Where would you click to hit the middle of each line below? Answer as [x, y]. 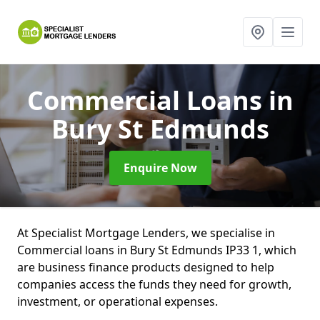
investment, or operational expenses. [119, 301]
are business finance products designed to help [146, 267]
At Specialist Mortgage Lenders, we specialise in [146, 233]
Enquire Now [160, 168]
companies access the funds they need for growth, [154, 284]
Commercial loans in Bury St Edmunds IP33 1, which [157, 250]
